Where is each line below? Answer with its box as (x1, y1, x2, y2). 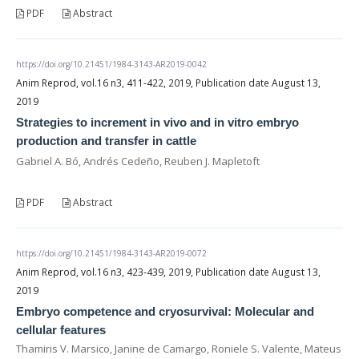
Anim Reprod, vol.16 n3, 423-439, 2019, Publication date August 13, (16, 264, 321, 279)
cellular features (16, 322, 106, 337)
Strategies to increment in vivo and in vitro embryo (16, 115, 299, 129)
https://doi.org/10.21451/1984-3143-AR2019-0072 (16, 247, 207, 259)
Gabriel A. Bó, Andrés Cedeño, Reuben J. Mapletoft (16, 153, 260, 168)
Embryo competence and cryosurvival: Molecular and (16, 304, 314, 318)
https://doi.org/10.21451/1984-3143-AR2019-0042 (16, 58, 207, 70)
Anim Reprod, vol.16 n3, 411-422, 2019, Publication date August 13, (16, 75, 321, 90)
